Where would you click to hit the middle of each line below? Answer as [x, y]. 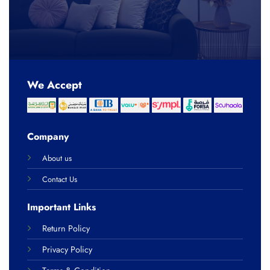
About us [57, 158]
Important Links [61, 207]
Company [48, 136]
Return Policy [66, 229]
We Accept [55, 85]
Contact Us [59, 179]
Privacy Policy [67, 250]
